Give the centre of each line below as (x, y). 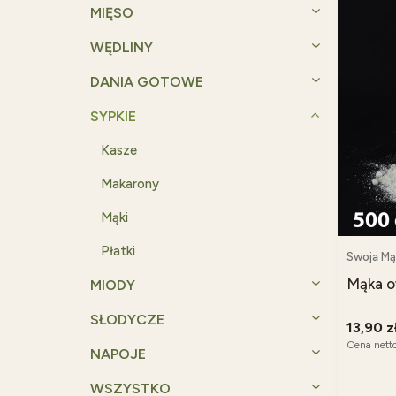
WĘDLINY (122, 47)
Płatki (118, 251)
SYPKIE (113, 116)
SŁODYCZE (127, 320)
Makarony (130, 184)
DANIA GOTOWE (147, 82)
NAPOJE (118, 354)
